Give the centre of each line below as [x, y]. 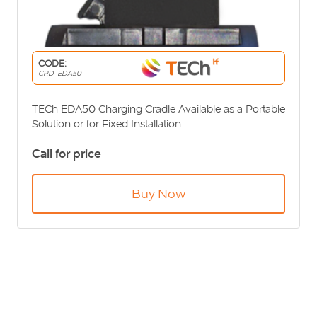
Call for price [67, 154]
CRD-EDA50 [60, 73]
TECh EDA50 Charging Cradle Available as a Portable [158, 109]
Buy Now [158, 194]
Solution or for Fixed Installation [106, 123]
